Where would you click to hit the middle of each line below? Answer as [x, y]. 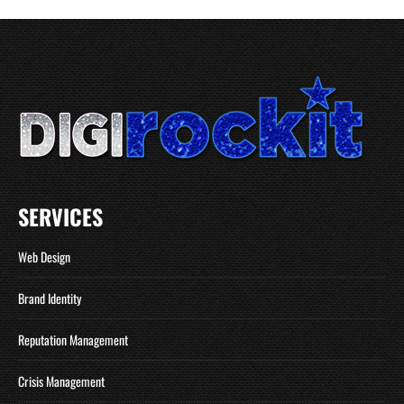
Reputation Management [73, 340]
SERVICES [60, 217]
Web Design [44, 257]
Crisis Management [61, 381]
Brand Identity [50, 298]
